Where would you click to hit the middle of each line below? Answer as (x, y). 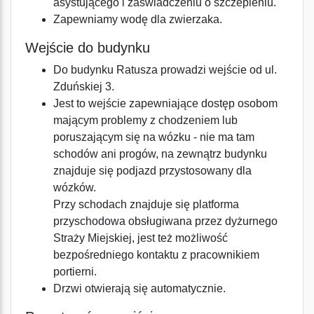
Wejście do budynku (88, 48)
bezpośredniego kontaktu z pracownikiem (156, 255)
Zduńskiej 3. (84, 87)
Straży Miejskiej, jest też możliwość (141, 238)
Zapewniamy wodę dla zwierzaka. (138, 19)
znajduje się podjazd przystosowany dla (152, 171)
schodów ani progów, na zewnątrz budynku (160, 154)
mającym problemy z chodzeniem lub (145, 120)
